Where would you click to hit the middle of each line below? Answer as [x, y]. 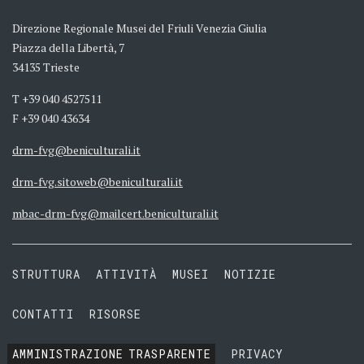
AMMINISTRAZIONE [68, 354]
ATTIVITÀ [126, 274]
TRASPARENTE [169, 354]
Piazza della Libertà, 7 [68, 48]
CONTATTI [43, 314]
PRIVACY [258, 354]
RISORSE [115, 314]
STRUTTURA [46, 274]
